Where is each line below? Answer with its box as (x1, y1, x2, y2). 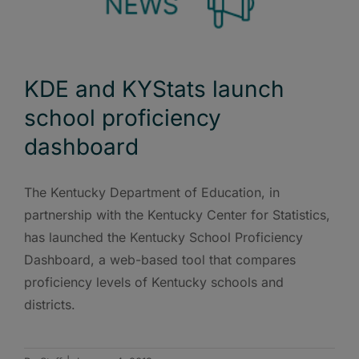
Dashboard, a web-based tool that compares (24, 252, 296, 268)
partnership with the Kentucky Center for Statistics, (24, 207, 330, 223)
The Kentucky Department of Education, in (24, 184, 280, 200)
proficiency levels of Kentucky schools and (24, 274, 284, 290)
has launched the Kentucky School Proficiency (24, 229, 303, 245)
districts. (24, 296, 75, 313)
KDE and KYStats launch (24, 75, 284, 103)
